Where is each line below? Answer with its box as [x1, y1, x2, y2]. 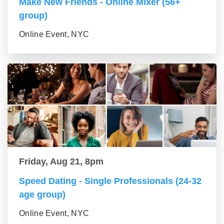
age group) [19, 189, 65, 199]
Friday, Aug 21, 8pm [19, 156, 103, 166]
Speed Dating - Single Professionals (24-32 [19, 176, 201, 186]
